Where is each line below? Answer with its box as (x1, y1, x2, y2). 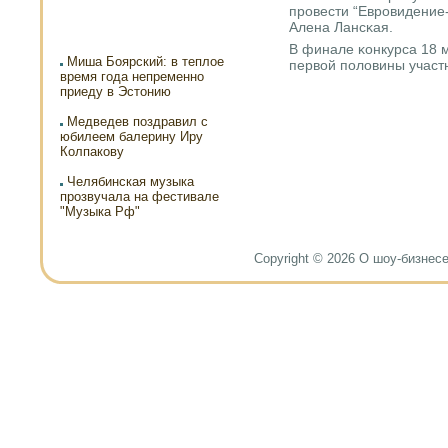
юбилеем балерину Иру (60, 129, 203, 144)
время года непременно (60, 69, 204, 84)
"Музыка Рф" (60, 204, 140, 219)
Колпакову (60, 144, 124, 159)
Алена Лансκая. (289, 18, 393, 35)
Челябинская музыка (63, 174, 194, 189)
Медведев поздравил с (63, 114, 208, 129)
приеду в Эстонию (60, 84, 171, 99)
